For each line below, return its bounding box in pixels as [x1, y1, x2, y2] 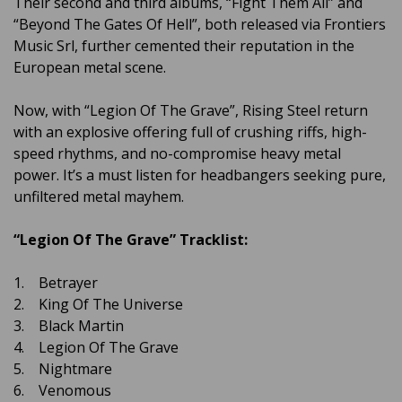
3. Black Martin [13, 316, 124, 336]
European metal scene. [13, 57, 166, 78]
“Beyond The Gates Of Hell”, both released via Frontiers [13, 14, 386, 35]
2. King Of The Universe [13, 294, 183, 315]
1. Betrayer [13, 273, 98, 293]
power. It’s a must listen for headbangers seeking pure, [13, 165, 386, 186]
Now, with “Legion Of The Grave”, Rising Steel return [13, 100, 368, 121]
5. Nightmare [13, 359, 112, 380]
